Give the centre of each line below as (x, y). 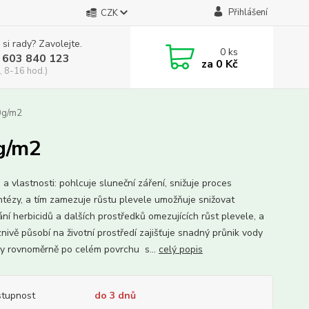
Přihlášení (248, 12)
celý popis (180, 249)
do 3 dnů (115, 296)
